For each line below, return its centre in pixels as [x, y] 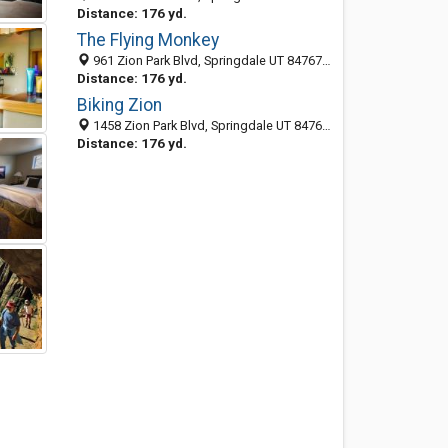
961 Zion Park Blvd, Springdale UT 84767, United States [205, 60]
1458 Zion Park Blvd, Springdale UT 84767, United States [205, 125]
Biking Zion [119, 105]
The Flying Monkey [147, 40]
